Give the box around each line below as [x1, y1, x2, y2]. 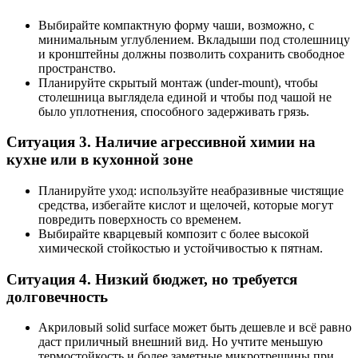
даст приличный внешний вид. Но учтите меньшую [38, 335, 323, 349]
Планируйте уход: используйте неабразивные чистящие [38, 184, 344, 197]
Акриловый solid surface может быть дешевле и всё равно [38, 320, 352, 335]
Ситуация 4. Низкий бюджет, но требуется [6, 270, 297, 288]
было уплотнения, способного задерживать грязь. [38, 104, 309, 118]
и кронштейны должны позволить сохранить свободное [38, 46, 344, 61]
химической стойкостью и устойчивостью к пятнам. [38, 241, 323, 255]
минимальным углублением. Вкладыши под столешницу [38, 32, 350, 46]
